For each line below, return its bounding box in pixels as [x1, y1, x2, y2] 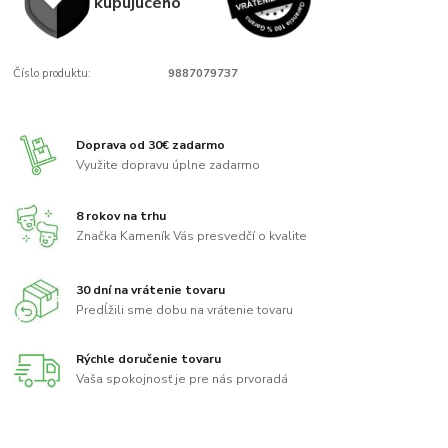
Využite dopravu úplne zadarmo [76, 156, 261, 173]
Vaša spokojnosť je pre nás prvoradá [76, 371, 289, 388]
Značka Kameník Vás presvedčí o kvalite [76, 227, 308, 244]
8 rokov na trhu [76, 208, 167, 225]
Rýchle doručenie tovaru [76, 351, 222, 368]
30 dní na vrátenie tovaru [76, 281, 226, 298]
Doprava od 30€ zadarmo [76, 137, 226, 154]
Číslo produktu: [13, 66, 92, 82]
